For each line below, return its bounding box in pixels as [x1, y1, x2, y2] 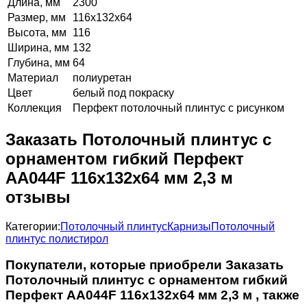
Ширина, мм [8, 41, 69, 53]
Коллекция [8, 101, 62, 114]
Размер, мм [8, 11, 66, 23]
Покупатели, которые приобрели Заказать [5, 258, 284, 273]
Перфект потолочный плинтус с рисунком [73, 101, 284, 114]
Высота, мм [8, 26, 66, 38]
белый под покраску [73, 86, 174, 99]
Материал [8, 71, 58, 84]
